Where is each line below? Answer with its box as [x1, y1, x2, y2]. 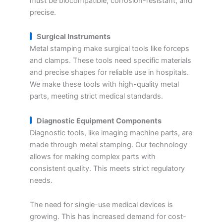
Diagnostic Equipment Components [37, 116, 162, 125]
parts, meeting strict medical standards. [30, 92, 163, 101]
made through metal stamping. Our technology [30, 140, 187, 149]
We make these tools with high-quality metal [30, 80, 179, 89]
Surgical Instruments [37, 32, 111, 42]
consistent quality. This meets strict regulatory [30, 164, 185, 173]
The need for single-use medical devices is [30, 200, 173, 210]
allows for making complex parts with [30, 152, 156, 161]
